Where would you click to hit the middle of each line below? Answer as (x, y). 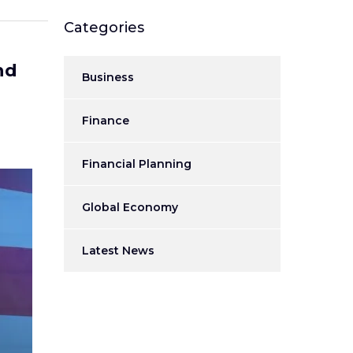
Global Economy (130, 207)
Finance (106, 121)
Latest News (118, 251)
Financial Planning (137, 164)
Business (108, 77)
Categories (104, 28)
